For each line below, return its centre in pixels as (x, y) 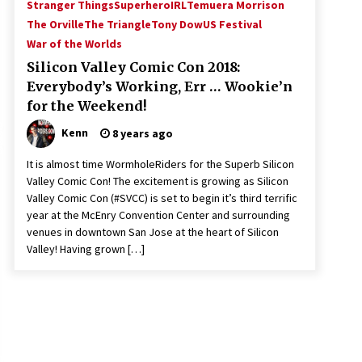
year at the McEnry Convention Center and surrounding (158, 215)
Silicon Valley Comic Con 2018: (133, 67)
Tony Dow (177, 24)
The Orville (55, 24)
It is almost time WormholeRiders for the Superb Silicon (160, 164)
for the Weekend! (87, 106)
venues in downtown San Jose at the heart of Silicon (153, 232)
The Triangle (118, 24)
